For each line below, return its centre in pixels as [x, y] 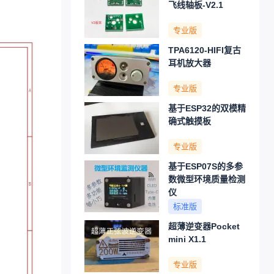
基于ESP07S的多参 [206, 166]
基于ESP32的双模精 [207, 108]
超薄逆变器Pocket [204, 226]
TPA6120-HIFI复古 [205, 50]
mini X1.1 [187, 239]
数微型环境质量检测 [207, 179]
